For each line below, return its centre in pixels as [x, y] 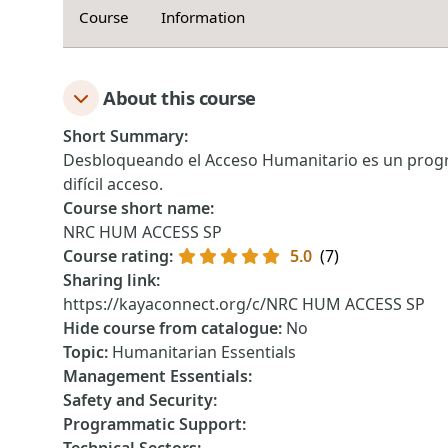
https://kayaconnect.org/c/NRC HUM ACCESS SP [244, 304]
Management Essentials [155, 376]
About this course [179, 97]
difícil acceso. [113, 184]
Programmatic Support [152, 424]
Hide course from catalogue [170, 328]
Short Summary [123, 136]
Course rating [116, 256]
